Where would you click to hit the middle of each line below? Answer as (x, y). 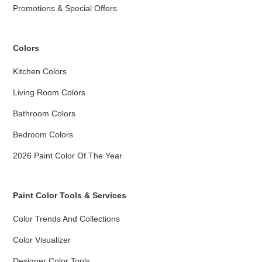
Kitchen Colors (40, 71)
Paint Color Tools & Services (70, 195)
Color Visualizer (42, 239)
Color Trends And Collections (67, 218)
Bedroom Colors (43, 134)
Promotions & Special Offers (65, 8)
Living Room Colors (49, 92)
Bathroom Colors (44, 113)
